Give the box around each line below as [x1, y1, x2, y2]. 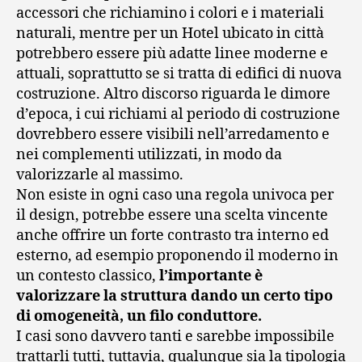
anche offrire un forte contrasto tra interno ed [16, 225, 329, 245]
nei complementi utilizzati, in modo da [16, 145, 282, 164]
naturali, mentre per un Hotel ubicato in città [16, 23, 324, 43]
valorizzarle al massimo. [16, 165, 183, 184]
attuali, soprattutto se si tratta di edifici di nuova [16, 64, 342, 83]
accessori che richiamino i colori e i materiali [16, 3, 324, 23]
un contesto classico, [16, 266, 159, 285]
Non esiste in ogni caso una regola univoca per [16, 185, 334, 204]
